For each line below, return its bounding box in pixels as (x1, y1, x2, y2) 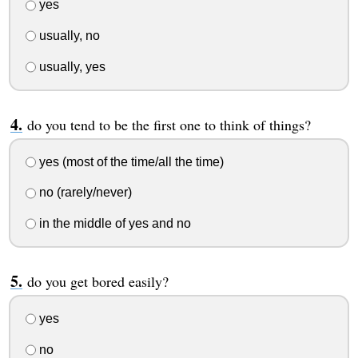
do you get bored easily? (26, 272, 169, 292)
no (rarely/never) (35, 185, 132, 200)
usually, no (35, 29, 100, 43)
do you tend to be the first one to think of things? (26, 114, 311, 134)
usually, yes (35, 59, 105, 74)
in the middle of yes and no (35, 217, 191, 231)
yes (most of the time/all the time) (35, 154, 224, 169)
